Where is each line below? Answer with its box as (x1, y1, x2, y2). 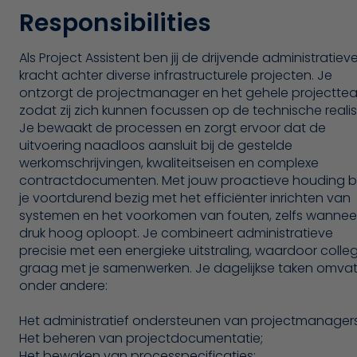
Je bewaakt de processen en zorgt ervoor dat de (19, 118, 326, 137)
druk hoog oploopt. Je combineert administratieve (19, 223, 333, 242)
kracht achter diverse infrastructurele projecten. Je (19, 65, 332, 84)
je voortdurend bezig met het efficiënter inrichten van (19, 188, 351, 207)
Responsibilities (19, 6, 211, 40)
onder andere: (19, 276, 108, 295)
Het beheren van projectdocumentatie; (19, 329, 263, 348)
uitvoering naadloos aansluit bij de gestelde (19, 135, 292, 155)
